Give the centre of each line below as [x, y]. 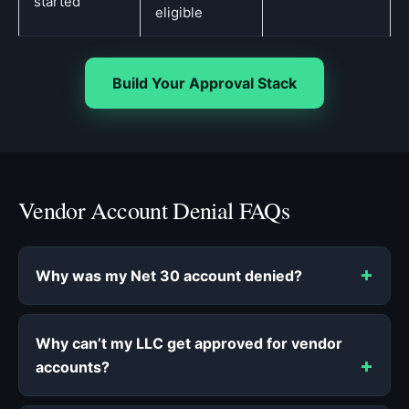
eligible [179, 12]
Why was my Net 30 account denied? [169, 275]
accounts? [73, 367]
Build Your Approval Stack [204, 83]
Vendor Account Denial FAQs [154, 210]
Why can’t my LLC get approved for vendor [189, 343]
